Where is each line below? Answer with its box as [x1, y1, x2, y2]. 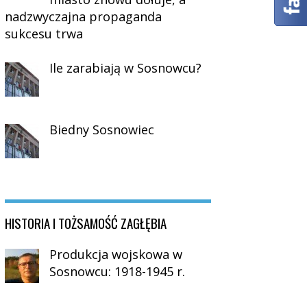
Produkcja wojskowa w [49, 246, 183, 263]
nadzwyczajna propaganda [5, 8, 162, 25]
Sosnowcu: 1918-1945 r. [49, 263, 186, 280]
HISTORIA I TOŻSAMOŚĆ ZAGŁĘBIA [5, 213, 167, 233]
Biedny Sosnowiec [49, 121, 155, 138]
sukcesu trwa [5, 25, 84, 42]
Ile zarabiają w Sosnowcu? [49, 60, 202, 77]
